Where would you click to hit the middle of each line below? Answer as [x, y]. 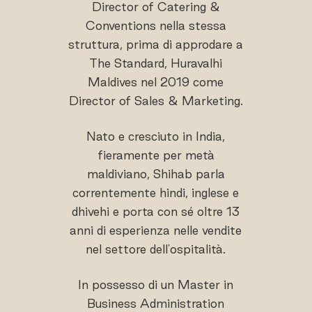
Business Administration [156, 303]
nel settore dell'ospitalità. [156, 249]
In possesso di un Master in [156, 284]
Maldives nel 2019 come [156, 81]
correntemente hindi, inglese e [156, 192]
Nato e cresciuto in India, [156, 136]
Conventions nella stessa [156, 25]
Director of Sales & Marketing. [156, 100]
